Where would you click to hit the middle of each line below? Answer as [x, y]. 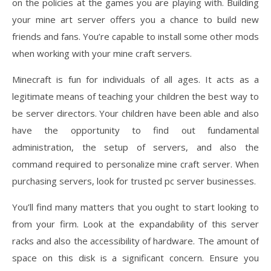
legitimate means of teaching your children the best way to [135, 96]
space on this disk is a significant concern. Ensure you [135, 258]
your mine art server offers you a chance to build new [135, 19]
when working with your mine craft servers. [102, 53]
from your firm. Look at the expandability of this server [135, 224]
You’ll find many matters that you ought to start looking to [135, 207]
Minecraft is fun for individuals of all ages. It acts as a [135, 79]
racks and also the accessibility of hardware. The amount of [135, 241]
